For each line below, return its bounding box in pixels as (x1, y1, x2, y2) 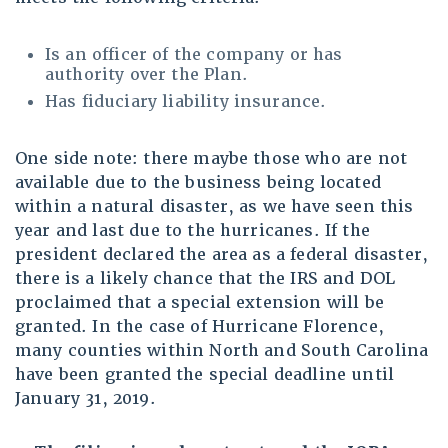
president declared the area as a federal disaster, (15, 244, 429, 266)
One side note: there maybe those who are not (15, 148, 408, 170)
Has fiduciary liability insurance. (45, 91, 327, 113)
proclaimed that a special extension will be (15, 292, 384, 314)
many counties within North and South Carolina (15, 340, 429, 362)
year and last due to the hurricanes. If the (15, 220, 370, 242)
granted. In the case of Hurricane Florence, (15, 316, 384, 338)
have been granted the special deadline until (15, 364, 395, 386)
